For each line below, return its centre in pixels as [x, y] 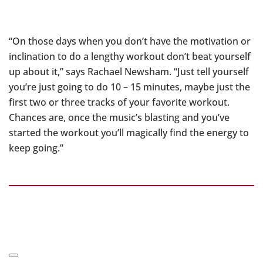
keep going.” [36, 148]
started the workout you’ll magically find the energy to [129, 133]
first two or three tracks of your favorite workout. [119, 102]
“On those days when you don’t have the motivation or [130, 41]
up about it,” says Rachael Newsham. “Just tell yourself [129, 72]
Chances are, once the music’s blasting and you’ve [119, 118]
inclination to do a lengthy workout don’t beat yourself [130, 57]
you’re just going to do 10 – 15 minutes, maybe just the [129, 87]
